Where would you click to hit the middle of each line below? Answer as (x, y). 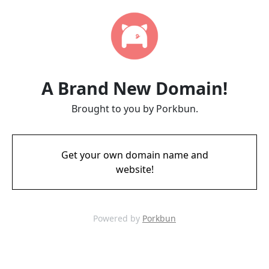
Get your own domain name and (134, 155)
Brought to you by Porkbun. (134, 109)
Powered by (118, 218)
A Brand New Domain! (134, 88)
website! (134, 169)
